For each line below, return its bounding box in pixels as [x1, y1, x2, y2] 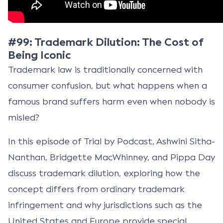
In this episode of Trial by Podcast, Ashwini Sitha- [8, 135, 215, 147]
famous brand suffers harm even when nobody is [8, 96, 215, 107]
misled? [8, 111, 39, 123]
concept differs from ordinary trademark [8, 183, 185, 195]
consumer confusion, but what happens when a [8, 80, 207, 91]
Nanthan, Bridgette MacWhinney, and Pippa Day [8, 151, 215, 163]
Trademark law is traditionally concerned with [8, 64, 203, 75]
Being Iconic [8, 48, 71, 62]
